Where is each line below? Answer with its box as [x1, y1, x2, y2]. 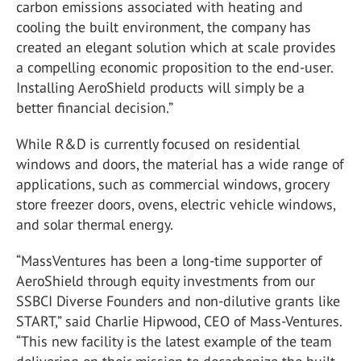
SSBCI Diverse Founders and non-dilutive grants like [16, 292, 340, 310]
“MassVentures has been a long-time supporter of [16, 251, 322, 270]
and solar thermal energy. [16, 215, 173, 234]
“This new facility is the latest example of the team [16, 332, 331, 351]
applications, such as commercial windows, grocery [16, 175, 329, 193]
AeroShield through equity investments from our [16, 272, 315, 290]
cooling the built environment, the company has [16, 18, 311, 36]
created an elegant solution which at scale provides [16, 38, 336, 56]
